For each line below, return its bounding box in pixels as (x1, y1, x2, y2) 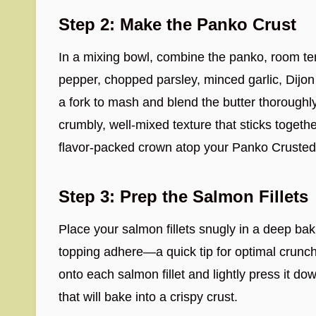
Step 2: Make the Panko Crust (59, 15, 296, 34)
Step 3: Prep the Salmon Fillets (59, 187, 308, 206)
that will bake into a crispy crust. (59, 290, 238, 304)
